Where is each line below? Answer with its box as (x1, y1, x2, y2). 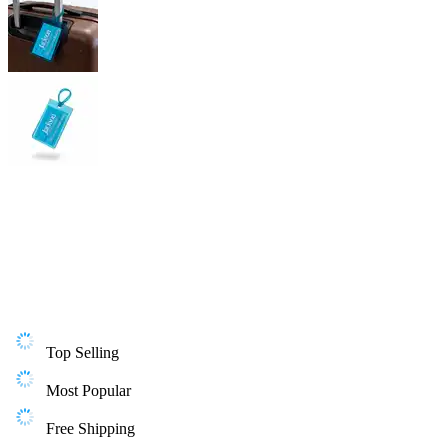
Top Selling (46, 344, 119, 361)
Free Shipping (46, 420, 135, 437)
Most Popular (46, 382, 131, 399)
